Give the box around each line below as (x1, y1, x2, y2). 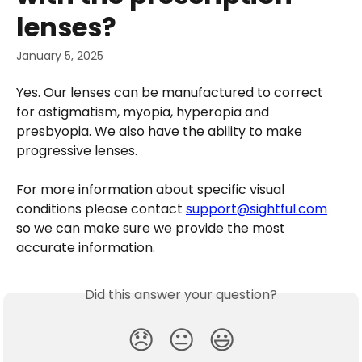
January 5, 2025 (16, 48, 103, 64)
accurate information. (16, 238, 155, 258)
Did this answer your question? (85, 285, 277, 305)
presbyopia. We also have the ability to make (16, 122, 305, 141)
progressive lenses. (16, 141, 141, 160)
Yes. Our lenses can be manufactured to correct (16, 83, 326, 102)
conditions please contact (16, 200, 186, 219)
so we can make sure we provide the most (16, 219, 288, 238)
